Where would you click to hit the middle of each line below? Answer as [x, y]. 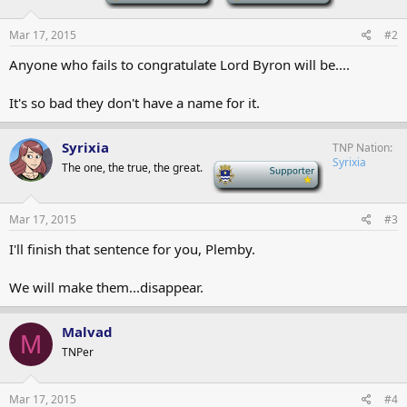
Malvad [87, 332]
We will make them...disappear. [106, 287]
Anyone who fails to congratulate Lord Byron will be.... [179, 65]
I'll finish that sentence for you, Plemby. [132, 249]
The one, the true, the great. [132, 168]
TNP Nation [361, 148]
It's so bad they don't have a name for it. [134, 103]
